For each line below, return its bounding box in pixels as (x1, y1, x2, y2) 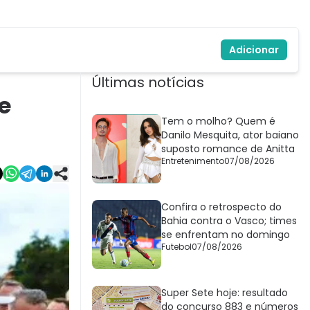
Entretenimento (161, 155, 224, 167)
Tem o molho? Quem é (161, 114, 275, 129)
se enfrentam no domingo (161, 228, 290, 242)
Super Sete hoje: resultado (161, 286, 288, 300)
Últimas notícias (92, 73, 204, 93)
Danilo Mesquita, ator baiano (161, 128, 299, 143)
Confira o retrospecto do (161, 200, 282, 215)
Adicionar (229, 43, 279, 57)
